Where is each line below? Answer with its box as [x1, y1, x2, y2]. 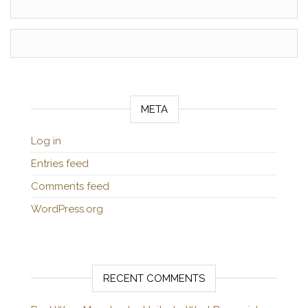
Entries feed [31, 157, 89, 170]
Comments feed [31, 180, 109, 192]
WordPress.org [31, 203, 103, 215]
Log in [31, 135, 61, 147]
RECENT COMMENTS [103, 272, 205, 285]
